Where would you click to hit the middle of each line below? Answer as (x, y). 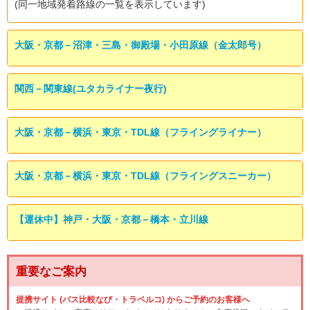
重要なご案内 (51, 272)
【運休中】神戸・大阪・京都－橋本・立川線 (111, 220)
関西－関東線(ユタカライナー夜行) (91, 89)
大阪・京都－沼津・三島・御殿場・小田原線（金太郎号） (140, 45)
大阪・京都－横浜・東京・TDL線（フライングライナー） (140, 133)
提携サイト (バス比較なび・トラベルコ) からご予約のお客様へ (133, 300)
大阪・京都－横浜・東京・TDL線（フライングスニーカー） (145, 176)
